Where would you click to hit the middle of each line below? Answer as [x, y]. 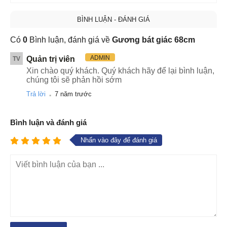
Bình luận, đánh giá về [69, 40]
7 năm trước [73, 94]
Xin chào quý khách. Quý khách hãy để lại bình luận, [120, 70]
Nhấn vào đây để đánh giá [119, 140]
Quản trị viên [51, 59]
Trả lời [36, 94]
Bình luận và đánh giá [48, 122]
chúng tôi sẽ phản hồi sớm [74, 80]
